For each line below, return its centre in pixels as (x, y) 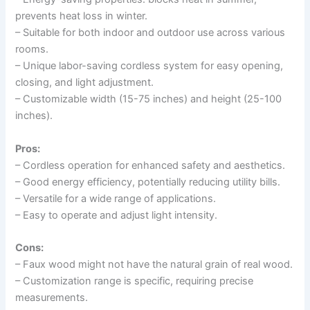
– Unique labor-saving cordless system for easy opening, (149, 66)
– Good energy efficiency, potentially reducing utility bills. (148, 182)
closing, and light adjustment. (85, 83)
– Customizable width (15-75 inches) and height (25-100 (149, 99)
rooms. (32, 49)
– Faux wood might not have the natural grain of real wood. (154, 264)
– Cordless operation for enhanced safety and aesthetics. (151, 165)
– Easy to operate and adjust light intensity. (117, 215)
